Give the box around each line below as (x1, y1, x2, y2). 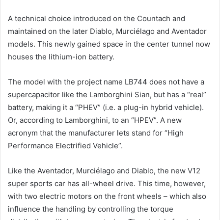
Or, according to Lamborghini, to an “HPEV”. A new (8, 115, 182, 125)
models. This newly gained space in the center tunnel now (8, 39, 210, 49)
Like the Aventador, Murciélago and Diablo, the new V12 (8, 165, 200, 175)
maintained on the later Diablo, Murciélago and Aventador (8, 26, 207, 36)
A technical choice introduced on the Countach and (8, 13, 185, 23)
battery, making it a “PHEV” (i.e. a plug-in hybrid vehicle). (8, 102, 204, 112)
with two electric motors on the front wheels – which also (8, 191, 206, 201)
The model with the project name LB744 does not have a (8, 77, 204, 86)
